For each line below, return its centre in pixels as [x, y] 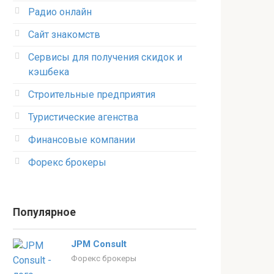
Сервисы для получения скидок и [105, 57]
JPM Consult [99, 244]
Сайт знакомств [64, 35]
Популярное [44, 212]
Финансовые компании [82, 140]
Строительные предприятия [92, 94]
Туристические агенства [83, 117]
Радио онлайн [60, 12]
